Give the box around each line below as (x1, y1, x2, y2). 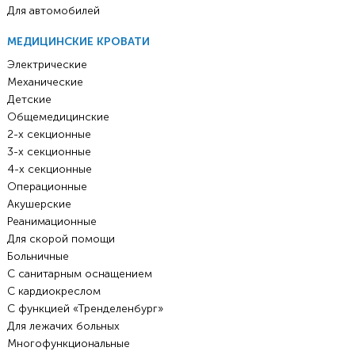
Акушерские (6, 197, 71, 212)
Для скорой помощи (6, 232, 115, 246)
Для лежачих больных (6, 319, 120, 334)
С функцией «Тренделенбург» (6, 302, 163, 316)
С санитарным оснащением (6, 267, 152, 281)
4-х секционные (6, 162, 92, 177)
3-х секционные (6, 145, 91, 159)
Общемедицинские (6, 110, 109, 124)
